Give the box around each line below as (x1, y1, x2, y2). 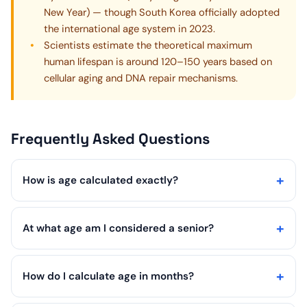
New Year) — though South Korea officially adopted (44, 5, 280, 19)
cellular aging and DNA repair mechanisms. (44, 71, 238, 85)
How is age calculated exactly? (23, 173, 178, 187)
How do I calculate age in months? (23, 269, 194, 283)
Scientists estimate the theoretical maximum (44, 38, 252, 52)
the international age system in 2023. (44, 21, 215, 36)
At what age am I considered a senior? (23, 221, 214, 235)
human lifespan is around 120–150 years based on (44, 54, 272, 69)
